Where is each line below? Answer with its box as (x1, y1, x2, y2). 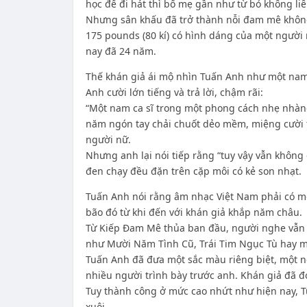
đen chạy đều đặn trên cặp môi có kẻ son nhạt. (85, 164, 302, 177)
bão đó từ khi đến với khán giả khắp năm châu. (85, 206, 302, 219)
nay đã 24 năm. (85, 45, 156, 58)
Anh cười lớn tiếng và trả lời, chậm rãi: (85, 86, 263, 99)
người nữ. (85, 133, 131, 146)
